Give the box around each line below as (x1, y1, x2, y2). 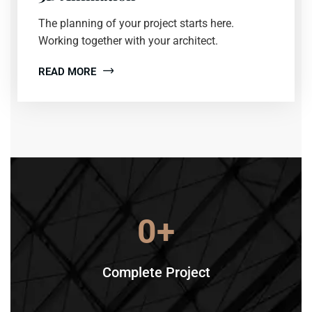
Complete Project (102, 263, 210, 281)
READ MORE (38, 65, 96, 78)
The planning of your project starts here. (38, 16, 234, 30)
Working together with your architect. (38, 33, 218, 47)
